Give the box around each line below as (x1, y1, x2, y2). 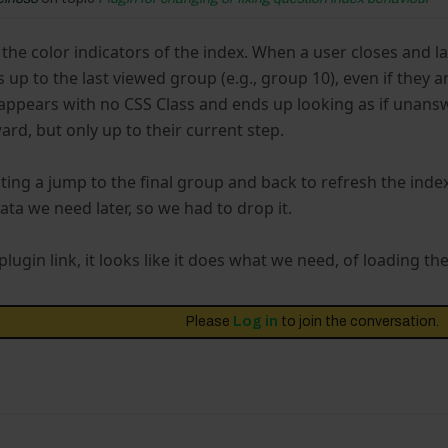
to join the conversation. (278, 314, 440, 329)
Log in (233, 314, 279, 329)
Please (186, 314, 234, 329)
